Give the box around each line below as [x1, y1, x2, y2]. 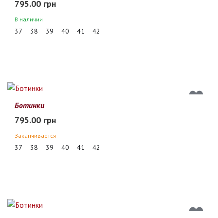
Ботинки [15, 100, 44, 110]
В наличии [15, 15, 43, 23]
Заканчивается [15, 132, 56, 139]
